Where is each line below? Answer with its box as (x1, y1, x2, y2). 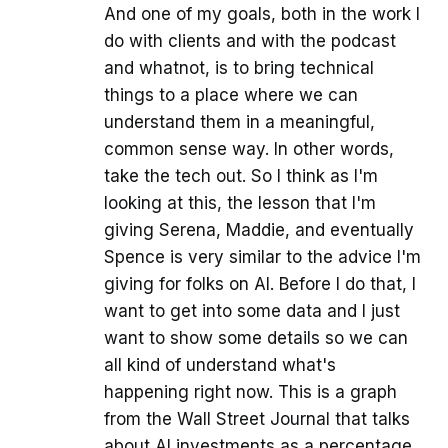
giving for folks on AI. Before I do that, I (104, 273, 416, 294)
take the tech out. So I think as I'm (104, 165, 378, 186)
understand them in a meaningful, (104, 111, 375, 132)
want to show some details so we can (104, 327, 408, 348)
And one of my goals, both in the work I (104, 3, 420, 24)
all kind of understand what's (104, 354, 336, 375)
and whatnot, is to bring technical (104, 57, 374, 78)
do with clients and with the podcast (104, 30, 396, 51)
